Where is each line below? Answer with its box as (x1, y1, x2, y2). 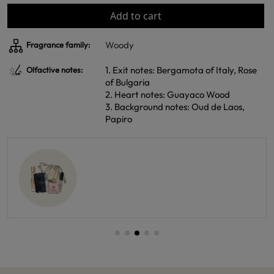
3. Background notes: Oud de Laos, (105, 101, 245, 113)
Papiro (105, 113, 132, 125)
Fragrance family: (24, 40, 91, 50)
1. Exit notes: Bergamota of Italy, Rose (105, 64, 257, 76)
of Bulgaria (105, 76, 150, 88)
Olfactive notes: (24, 65, 83, 75)
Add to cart (110, 9, 161, 23)
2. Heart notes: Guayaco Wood (105, 89, 230, 100)
